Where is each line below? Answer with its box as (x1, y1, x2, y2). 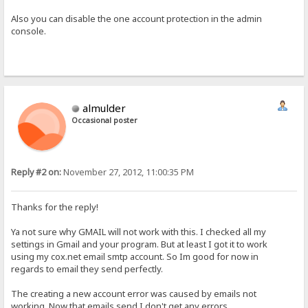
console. (11, 24, 47, 37)
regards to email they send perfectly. (11, 262, 164, 275)
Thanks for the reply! (11, 200, 99, 213)
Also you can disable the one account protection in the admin (11, 12, 263, 25)
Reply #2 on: (11, 166, 62, 178)
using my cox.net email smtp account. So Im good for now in (11, 250, 259, 263)
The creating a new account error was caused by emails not (11, 287, 257, 300)
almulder (82, 100, 126, 115)
